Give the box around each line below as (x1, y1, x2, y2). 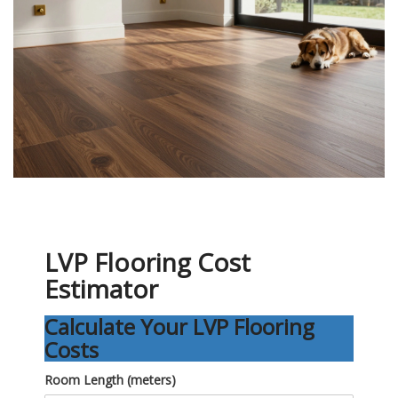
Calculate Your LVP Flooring (44, 312, 314, 342)
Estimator (44, 272, 158, 306)
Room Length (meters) (44, 371, 176, 389)
